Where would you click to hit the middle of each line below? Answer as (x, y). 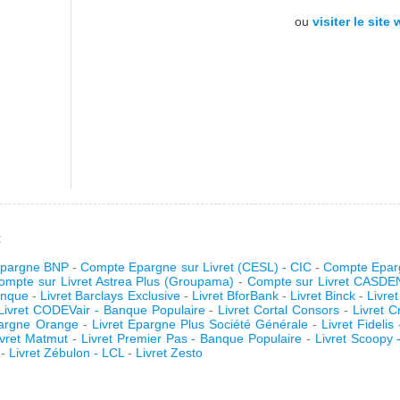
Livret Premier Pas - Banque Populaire (193, 338)
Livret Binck (322, 296)
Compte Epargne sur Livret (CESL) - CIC (196, 267)
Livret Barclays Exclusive (110, 296)
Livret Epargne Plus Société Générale (200, 324)
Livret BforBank (235, 296)
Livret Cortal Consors (279, 310)
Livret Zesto (169, 353)
